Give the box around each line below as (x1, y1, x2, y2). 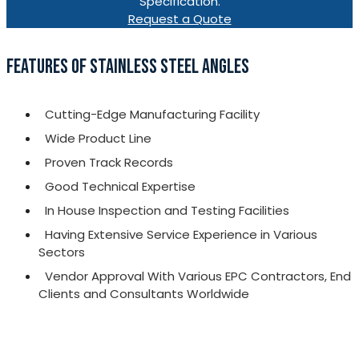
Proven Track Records (45, 153, 173, 171)
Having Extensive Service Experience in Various (45, 225, 317, 243)
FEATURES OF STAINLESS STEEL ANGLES (6, 54, 249, 79)
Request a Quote (127, 10, 232, 28)
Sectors (38, 243, 85, 260)
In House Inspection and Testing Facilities (45, 201, 289, 219)
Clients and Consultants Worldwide (38, 284, 249, 302)
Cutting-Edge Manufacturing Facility (45, 105, 260, 123)
